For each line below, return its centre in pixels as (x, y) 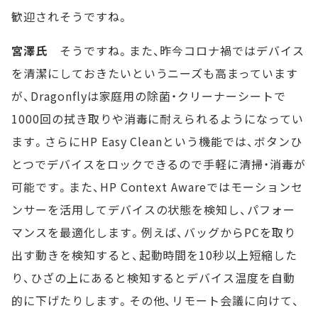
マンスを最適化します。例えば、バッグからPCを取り (154, 232)
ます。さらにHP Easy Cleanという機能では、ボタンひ (157, 142)
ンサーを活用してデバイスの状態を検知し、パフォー (154, 210)
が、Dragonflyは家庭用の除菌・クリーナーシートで (149, 96)
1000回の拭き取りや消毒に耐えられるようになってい (158, 119)
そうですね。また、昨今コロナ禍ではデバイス (176, 51)
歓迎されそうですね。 (70, 17)
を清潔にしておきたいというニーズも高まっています (155, 73)
